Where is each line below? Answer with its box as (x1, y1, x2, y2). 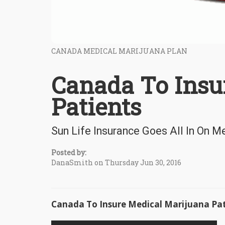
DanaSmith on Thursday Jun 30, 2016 (51, 158, 181, 168)
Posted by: (51, 148, 86, 158)
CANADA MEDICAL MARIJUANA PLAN (51, 46, 187, 56)
